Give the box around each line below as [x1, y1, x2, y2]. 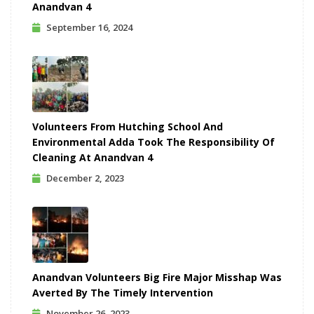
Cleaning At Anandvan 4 [32, 151, 153, 164]
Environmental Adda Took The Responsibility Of [32, 135, 275, 149]
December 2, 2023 [46, 172, 124, 184]
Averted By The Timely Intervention [32, 286, 213, 299]
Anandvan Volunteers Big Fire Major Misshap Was [32, 271, 282, 284]
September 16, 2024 [46, 21, 132, 34]
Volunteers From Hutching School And [32, 120, 223, 133]
